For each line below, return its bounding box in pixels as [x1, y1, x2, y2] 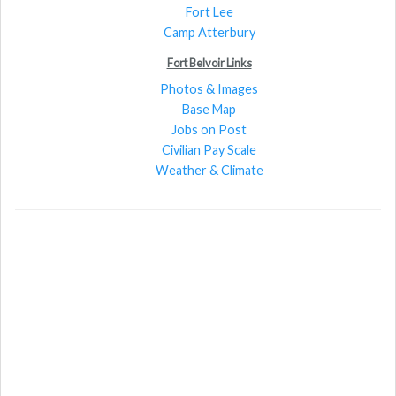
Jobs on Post [171, 121, 247, 137]
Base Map [182, 101, 236, 117]
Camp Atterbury [163, 24, 255, 40]
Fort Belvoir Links [166, 55, 252, 70]
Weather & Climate [155, 162, 263, 178]
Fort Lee [185, 4, 233, 19]
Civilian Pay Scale [162, 141, 256, 157]
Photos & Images [160, 80, 258, 96]
